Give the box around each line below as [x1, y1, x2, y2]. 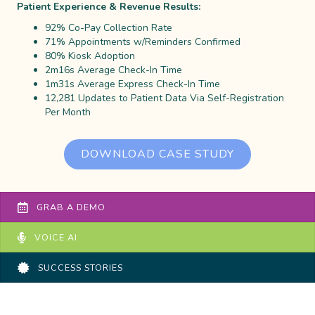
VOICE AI [34, 231, 77, 244]
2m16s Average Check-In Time [45, 63, 182, 77]
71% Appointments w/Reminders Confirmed [45, 35, 240, 49]
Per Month [45, 105, 91, 120]
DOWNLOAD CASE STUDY [81, 146, 234, 162]
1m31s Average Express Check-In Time [45, 77, 220, 91]
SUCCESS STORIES [38, 262, 123, 274]
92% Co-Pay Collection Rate [45, 21, 172, 35]
